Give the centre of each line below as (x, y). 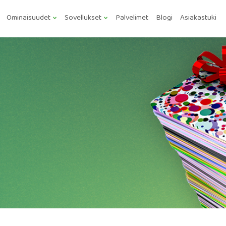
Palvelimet (132, 18)
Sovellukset (83, 18)
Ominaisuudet (29, 18)
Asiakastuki (198, 18)
